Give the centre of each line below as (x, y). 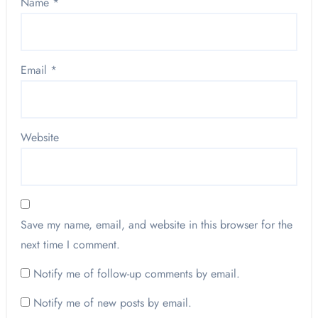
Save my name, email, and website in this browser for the (157, 225)
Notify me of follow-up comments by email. (137, 274)
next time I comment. (71, 245)
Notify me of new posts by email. (113, 303)
